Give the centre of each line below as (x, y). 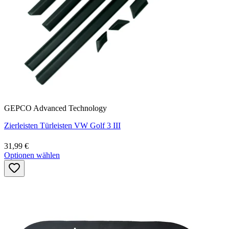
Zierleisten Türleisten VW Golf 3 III (62, 125)
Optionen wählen (32, 155)
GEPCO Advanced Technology (55, 108)
